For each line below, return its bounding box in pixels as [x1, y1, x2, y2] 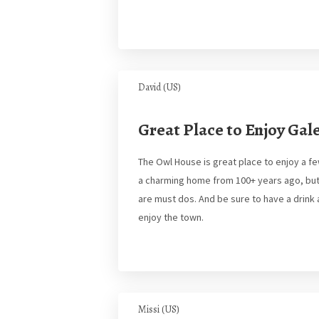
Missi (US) [138, 303, 179, 316]
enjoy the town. [138, 211, 204, 224]
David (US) [138, 80, 181, 94]
